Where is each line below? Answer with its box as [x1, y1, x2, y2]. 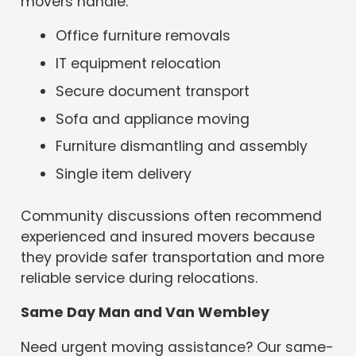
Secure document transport [56, 81, 250, 101]
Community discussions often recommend [21, 206, 323, 226]
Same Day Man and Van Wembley [21, 303, 270, 323]
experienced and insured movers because [21, 226, 315, 246]
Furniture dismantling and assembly [56, 137, 308, 157]
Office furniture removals [56, 26, 231, 46]
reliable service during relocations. [21, 268, 258, 288]
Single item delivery [56, 164, 192, 184]
